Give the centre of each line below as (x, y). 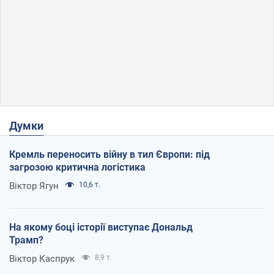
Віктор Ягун (34, 186)
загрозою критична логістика (77, 168)
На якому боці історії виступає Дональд (101, 228)
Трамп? (26, 240)
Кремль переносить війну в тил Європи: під (109, 155)
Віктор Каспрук (42, 259)
